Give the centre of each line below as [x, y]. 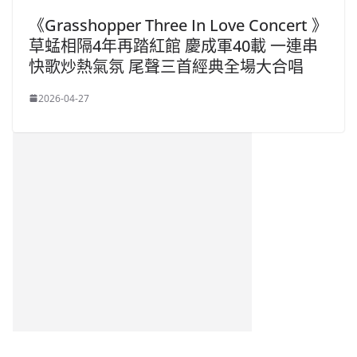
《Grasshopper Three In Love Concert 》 [178, 25]
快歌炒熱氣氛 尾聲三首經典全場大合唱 [166, 66]
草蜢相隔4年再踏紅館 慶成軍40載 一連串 [173, 45]
